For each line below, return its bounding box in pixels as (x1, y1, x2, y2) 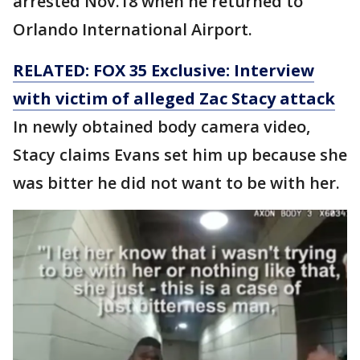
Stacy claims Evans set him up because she (13, 144, 347, 166)
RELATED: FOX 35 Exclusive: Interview (13, 59, 314, 81)
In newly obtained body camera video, (13, 116, 310, 137)
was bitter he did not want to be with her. (13, 172, 344, 194)
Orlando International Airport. (13, 18, 252, 40)
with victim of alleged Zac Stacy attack (13, 88, 335, 109)
